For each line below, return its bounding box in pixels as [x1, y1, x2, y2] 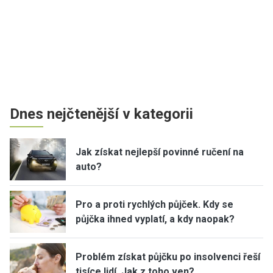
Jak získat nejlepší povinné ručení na [76, 146, 244, 158]
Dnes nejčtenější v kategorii [10, 105, 193, 122]
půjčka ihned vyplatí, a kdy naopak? [76, 213, 235, 225]
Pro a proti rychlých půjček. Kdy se [76, 198, 233, 210]
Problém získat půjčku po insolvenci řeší [76, 250, 260, 263]
